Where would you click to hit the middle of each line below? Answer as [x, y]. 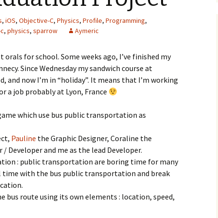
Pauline [24, 138]
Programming [125, 20]
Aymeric [87, 31]
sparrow [45, 31]
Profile [92, 20]
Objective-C [36, 20]
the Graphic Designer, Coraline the [94, 138]
